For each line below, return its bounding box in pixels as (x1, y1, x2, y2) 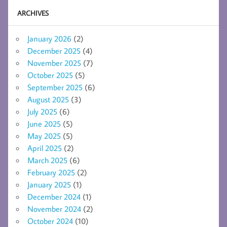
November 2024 (27, 204, 81, 214)
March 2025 (27, 155, 67, 166)
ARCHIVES (17, 8, 49, 18)
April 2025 (27, 143, 62, 154)
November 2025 (27, 58, 81, 68)
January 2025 (27, 179, 71, 190)
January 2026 (27, 33, 71, 44)
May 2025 (27, 131, 61, 141)
